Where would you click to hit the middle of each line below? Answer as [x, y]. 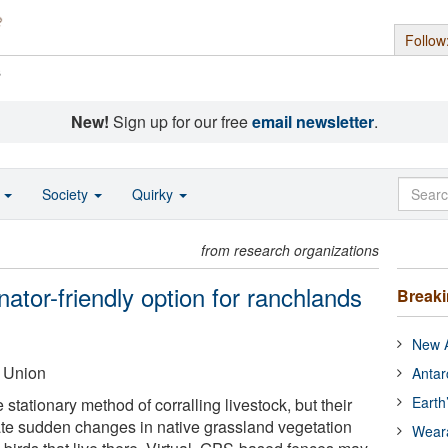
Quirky [154, 194]
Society [67, 194]
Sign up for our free [180, 121]
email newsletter [312, 121]
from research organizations [290, 250]
